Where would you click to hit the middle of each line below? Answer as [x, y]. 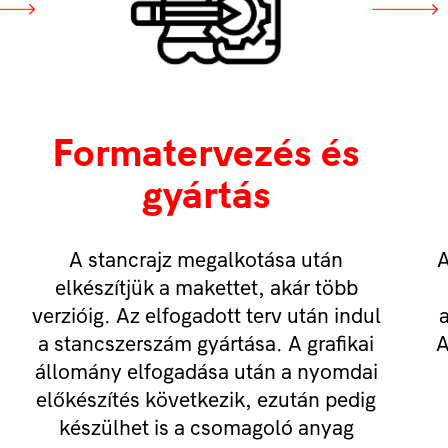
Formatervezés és [206, 152]
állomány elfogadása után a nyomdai [206, 371]
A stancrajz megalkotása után [206, 259]
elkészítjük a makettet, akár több [206, 287]
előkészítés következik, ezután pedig [206, 399]
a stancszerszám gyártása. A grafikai [206, 343]
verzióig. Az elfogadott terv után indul [206, 315]
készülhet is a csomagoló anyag [206, 427]
